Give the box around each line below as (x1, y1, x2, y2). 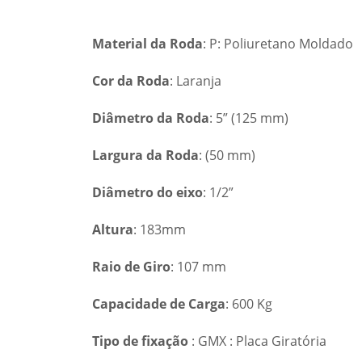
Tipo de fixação (92, 331, 188, 350)
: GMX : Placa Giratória (188, 331, 326, 350)
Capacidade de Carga (92, 294, 225, 313)
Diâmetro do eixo (92, 183, 203, 201)
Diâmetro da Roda (92, 108, 209, 127)
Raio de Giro (92, 257, 170, 276)
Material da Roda (92, 34, 203, 53)
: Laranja (170, 71, 221, 90)
